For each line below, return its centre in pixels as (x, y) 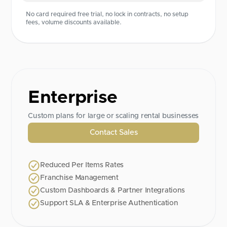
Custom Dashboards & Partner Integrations (113, 191)
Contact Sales (113, 133)
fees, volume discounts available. (74, 23)
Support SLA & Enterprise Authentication (109, 203)
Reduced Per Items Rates (82, 165)
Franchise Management (79, 178)
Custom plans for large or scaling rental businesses (113, 116)
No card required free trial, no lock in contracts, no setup (107, 14)
